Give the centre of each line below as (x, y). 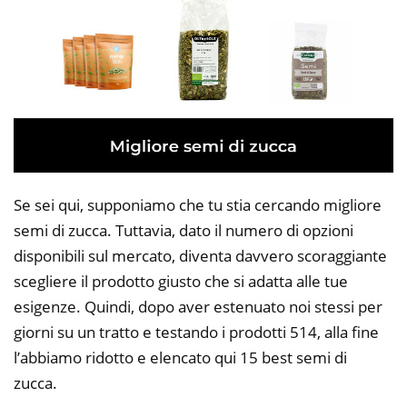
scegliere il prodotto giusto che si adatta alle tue (181, 282)
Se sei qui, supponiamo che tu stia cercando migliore (198, 205)
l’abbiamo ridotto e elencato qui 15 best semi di (180, 358)
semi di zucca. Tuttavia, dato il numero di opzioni (184, 231)
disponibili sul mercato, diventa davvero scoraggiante (200, 256)
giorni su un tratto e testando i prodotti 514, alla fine (196, 333)
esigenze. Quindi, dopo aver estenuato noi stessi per (198, 307)
